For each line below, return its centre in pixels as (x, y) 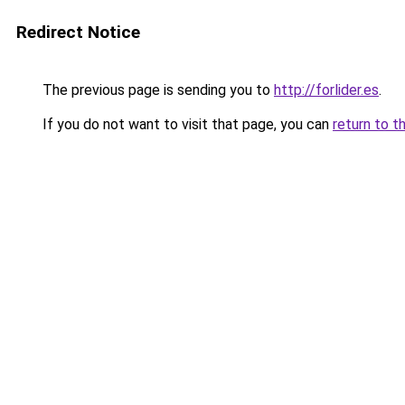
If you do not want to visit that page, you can (186, 124)
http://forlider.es (326, 90)
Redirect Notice (78, 32)
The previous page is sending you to (156, 90)
